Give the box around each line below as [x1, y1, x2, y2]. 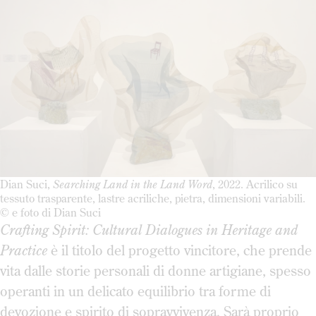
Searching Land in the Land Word [53, 176, 212, 191]
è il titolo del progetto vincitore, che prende [47, 241, 312, 259]
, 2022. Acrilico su [212, 176, 298, 191]
